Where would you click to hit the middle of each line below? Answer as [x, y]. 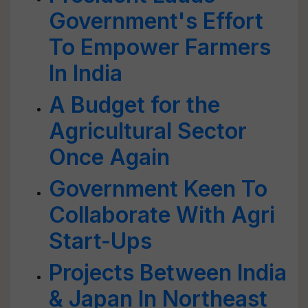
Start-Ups [100, 241]
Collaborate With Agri [162, 215]
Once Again [109, 157]
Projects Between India [168, 273]
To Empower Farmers [160, 47]
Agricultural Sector [148, 131]
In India [86, 73]
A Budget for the [134, 105]
